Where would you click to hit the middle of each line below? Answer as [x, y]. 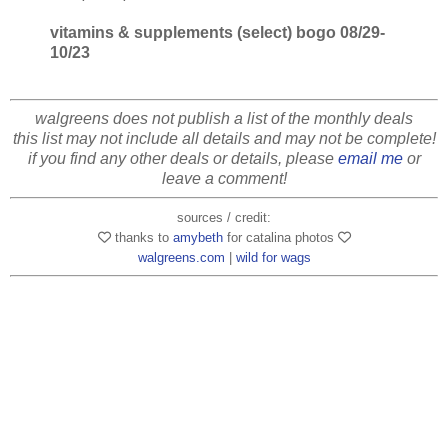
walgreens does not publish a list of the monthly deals [224, 118]
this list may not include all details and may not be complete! [224, 138]
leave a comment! [224, 178]
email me [370, 158]
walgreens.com [181, 257]
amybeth [197, 237]
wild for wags [273, 257]
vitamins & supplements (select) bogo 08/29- [217, 33]
